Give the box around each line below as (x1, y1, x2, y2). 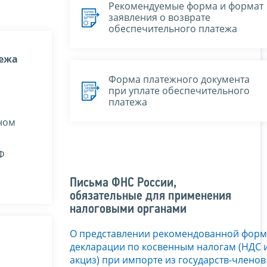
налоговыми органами (70, 202, 187, 216)
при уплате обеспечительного (108, 84, 250, 98)
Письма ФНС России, (70, 176, 176, 190)
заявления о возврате (108, 11, 210, 24)
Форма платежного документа (108, 73, 250, 86)
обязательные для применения (70, 189, 231, 203)
